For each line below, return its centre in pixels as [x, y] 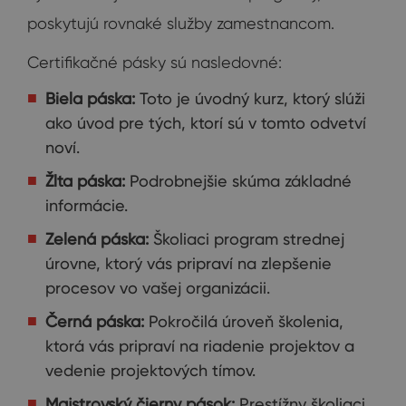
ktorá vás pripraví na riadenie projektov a [200, 345]
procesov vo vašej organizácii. [158, 287]
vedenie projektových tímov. [150, 370]
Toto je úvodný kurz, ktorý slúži [250, 98]
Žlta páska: [85, 180]
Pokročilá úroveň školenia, [244, 321]
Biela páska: [90, 98]
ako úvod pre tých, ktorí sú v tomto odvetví [206, 122]
